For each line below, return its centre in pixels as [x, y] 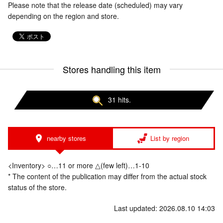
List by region [170, 138]
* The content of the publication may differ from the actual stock [107, 176]
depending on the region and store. [63, 16]
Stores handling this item [111, 69]
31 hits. [119, 100]
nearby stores [66, 138]
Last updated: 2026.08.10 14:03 [165, 208]
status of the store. [37, 187]
